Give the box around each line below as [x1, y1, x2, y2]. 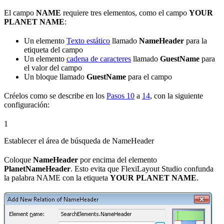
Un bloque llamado [24, 72, 86, 81]
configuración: [4, 100, 49, 109]
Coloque [4, 155, 33, 164]
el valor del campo [24, 63, 82, 72]
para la [184, 36, 207, 45]
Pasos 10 [106, 91, 134, 100]
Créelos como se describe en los [4, 91, 106, 100]
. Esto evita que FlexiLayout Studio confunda [70, 164, 213, 173]
